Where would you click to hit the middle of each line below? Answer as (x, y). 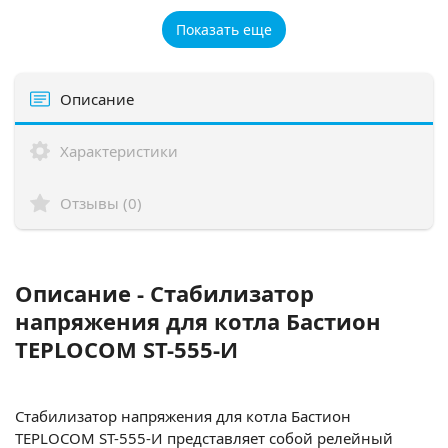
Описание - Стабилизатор (164, 292)
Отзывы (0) (101, 202)
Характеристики (119, 150)
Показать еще (224, 29)
